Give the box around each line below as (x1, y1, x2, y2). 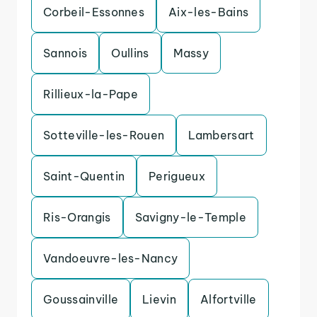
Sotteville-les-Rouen (43, 128, 165, 142)
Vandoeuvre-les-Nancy (43, 251, 178, 265)
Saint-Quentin (43, 169, 125, 183)
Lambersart (188, 128, 255, 142)
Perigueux (149, 169, 206, 183)
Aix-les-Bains (168, 5, 249, 19)
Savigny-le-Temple (134, 210, 246, 224)
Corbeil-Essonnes (43, 5, 145, 19)
